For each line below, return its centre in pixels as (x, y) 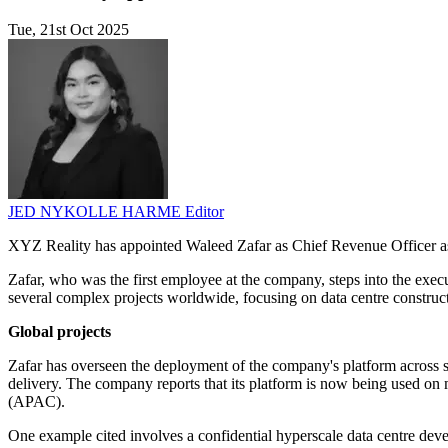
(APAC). (36, 402)
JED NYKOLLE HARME (96, 212)
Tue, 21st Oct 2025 (68, 30)
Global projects (59, 332)
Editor (204, 212)
